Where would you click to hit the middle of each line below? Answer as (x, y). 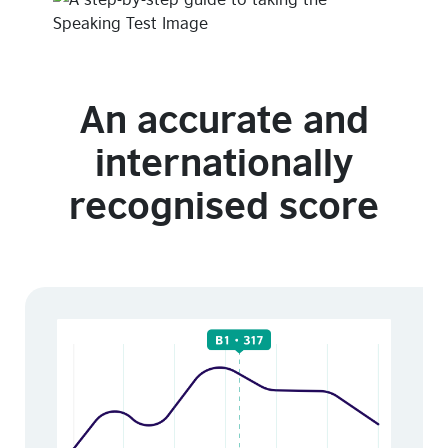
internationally (224, 158)
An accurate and (224, 115)
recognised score (224, 201)
